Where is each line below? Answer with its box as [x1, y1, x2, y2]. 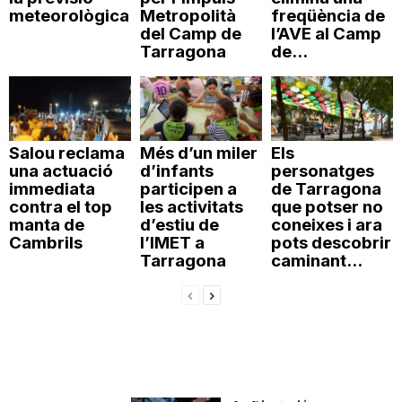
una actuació [9, 161, 113, 182]
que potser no [270, 197, 383, 218]
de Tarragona [270, 179, 381, 200]
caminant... [270, 250, 363, 272]
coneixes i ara [270, 214, 382, 236]
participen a [139, 179, 237, 200]
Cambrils [9, 232, 83, 254]
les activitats [139, 197, 243, 218]
